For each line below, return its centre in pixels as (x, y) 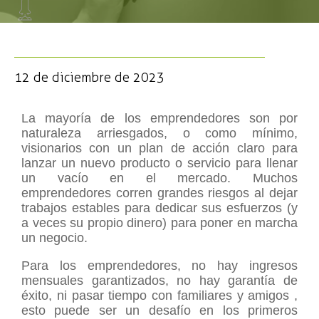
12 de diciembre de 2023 (89, 78)
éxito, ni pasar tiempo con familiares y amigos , (159, 296)
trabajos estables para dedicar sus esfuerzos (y (159, 208)
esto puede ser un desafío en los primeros (159, 310)
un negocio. (54, 238)
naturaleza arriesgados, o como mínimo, (159, 133)
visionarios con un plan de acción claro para (159, 148)
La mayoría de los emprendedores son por (159, 118)
